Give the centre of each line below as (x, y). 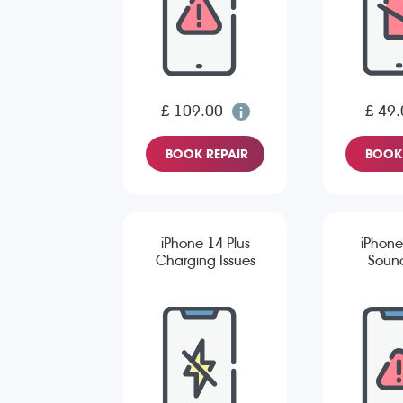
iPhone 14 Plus (205, 244)
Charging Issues (205, 261)
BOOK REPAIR (207, 154)
